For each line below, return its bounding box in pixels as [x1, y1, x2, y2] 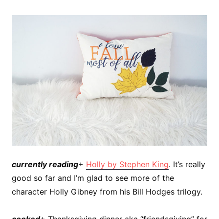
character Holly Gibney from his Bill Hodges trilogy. [12, 186, 202, 197]
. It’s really [169, 159, 205, 169]
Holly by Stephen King [86, 159, 169, 169]
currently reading [12, 159, 78, 169]
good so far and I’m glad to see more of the [12, 173, 174, 183]
